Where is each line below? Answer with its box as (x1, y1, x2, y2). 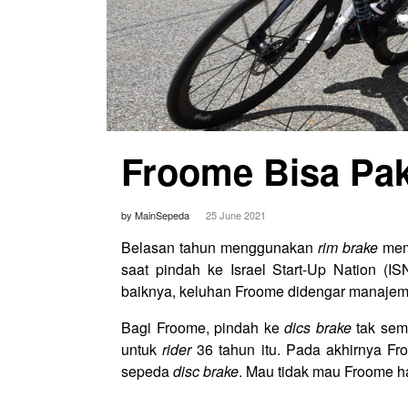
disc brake (173, 361, 239, 382)
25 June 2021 (206, 208, 266, 222)
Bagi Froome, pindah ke (121, 317, 285, 338)
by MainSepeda (121, 208, 192, 222)
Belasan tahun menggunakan (121, 237, 318, 258)
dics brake (284, 317, 352, 338)
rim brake (317, 237, 378, 258)
